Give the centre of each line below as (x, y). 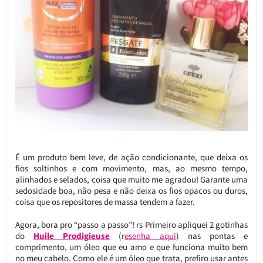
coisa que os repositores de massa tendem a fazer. (105, 201)
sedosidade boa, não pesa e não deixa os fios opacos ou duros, (131, 190)
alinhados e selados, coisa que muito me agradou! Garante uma (131, 179)
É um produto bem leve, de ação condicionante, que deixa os (131, 157)
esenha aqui (150, 235)
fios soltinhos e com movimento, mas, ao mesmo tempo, (131, 168)
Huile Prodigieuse (72, 235)
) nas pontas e (212, 235)
